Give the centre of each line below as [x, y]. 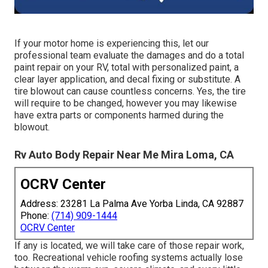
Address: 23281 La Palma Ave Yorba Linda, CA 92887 [132, 203]
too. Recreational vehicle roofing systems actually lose [129, 257]
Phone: [36, 215]
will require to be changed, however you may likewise [126, 103]
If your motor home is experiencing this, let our [112, 43]
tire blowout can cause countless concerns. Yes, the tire [130, 91]
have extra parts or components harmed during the [119, 115]
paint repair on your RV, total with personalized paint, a [127, 67]
